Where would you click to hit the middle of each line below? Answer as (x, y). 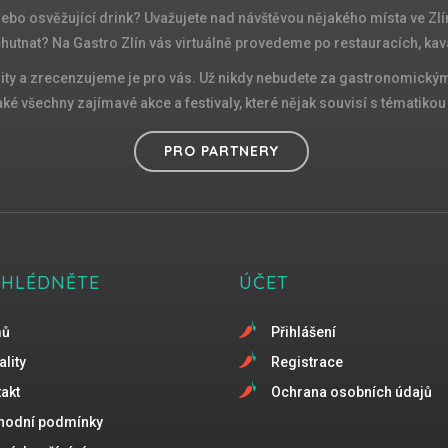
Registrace (307, 361)
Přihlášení (303, 331)
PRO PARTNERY (221, 150)
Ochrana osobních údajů (351, 391)
